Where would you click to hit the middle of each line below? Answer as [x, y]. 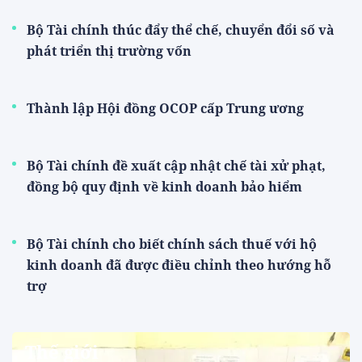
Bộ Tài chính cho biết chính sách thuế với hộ [172, 244]
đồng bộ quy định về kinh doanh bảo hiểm [164, 186]
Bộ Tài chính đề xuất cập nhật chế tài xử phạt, [176, 165]
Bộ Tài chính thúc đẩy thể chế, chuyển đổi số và [181, 29]
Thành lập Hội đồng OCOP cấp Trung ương [165, 108]
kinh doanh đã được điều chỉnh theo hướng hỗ [179, 265]
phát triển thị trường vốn [109, 51]
